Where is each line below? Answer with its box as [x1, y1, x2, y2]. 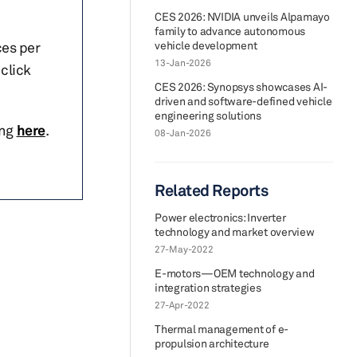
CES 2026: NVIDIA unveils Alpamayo [155, 10, 330, 23]
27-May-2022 [155, 243, 214, 255]
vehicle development [155, 38, 257, 52]
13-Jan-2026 [155, 57, 211, 69]
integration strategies [155, 280, 261, 294]
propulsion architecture [155, 336, 269, 350]
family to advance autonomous [155, 24, 305, 37]
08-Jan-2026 [155, 127, 211, 139]
